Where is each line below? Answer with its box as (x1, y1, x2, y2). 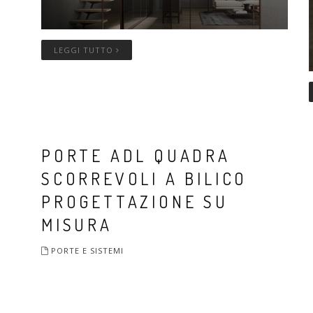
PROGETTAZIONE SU (41, 190, 228, 212)
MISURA (41, 213, 112, 235)
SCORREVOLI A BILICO (41, 167, 248, 189)
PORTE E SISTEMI (51, 245, 124, 256)
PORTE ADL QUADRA (41, 144, 231, 166)
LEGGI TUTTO (54, 44, 116, 55)
